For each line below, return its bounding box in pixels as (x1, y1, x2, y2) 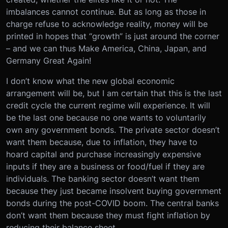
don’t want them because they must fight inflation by (6, 210, 210, 220)
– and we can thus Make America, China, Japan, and (6, 43, 207, 53)
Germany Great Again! (6, 55, 91, 66)
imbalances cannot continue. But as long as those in (6, 6, 206, 17)
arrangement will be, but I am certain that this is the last (6, 88, 222, 98)
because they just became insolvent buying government (6, 185, 221, 196)
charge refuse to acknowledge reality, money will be (6, 18, 208, 29)
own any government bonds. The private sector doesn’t (6, 124, 220, 135)
